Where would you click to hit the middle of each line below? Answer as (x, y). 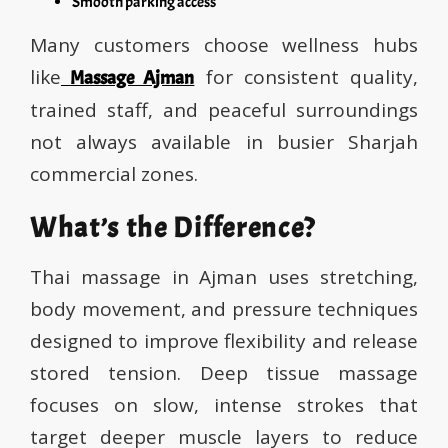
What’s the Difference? (173, 228)
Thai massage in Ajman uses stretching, (224, 277)
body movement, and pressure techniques (224, 309)
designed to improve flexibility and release (224, 341)
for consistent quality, (306, 77)
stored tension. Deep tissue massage (224, 373)
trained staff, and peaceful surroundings (224, 110)
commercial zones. (114, 174)
